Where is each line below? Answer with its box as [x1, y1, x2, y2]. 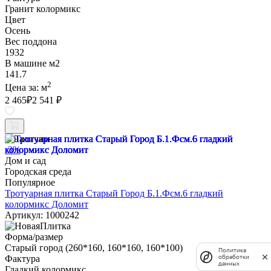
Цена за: [5, 82, 41, 93]
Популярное [5, 177, 55, 188]
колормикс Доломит [5, 199, 88, 210]
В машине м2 [5, 58, 60, 69]
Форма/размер [5, 232, 63, 243]
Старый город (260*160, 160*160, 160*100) [5, 243, 183, 253]
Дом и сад [5, 155, 46, 166]
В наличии [5, 134, 50, 145]
